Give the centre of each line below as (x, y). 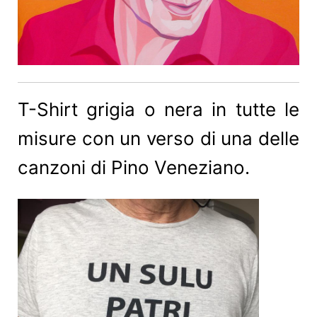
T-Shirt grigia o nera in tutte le (158, 110)
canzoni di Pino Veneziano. (134, 168)
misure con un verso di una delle (158, 139)
